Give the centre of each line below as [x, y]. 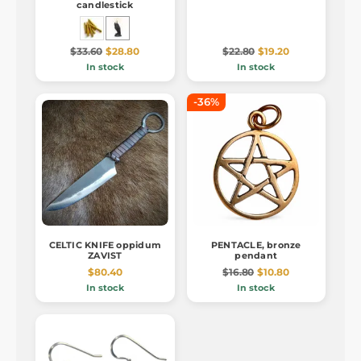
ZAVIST [105, 256]
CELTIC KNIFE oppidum [105, 245]
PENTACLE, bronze [256, 245]
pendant [256, 256]
